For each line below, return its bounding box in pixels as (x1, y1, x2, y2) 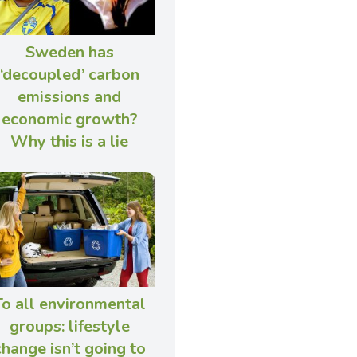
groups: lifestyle (9, 315, 130, 337)
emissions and (18, 85, 122, 108)
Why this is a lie (10, 130, 129, 152)
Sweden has (25, 41, 114, 63)
